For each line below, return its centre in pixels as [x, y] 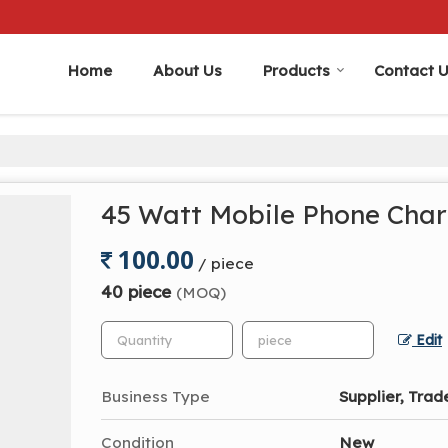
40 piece [138, 291]
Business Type [155, 396]
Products [296, 70]
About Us [187, 70]
